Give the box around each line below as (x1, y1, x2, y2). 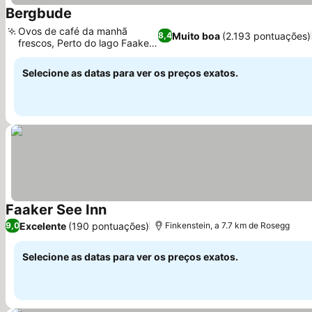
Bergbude (6, 5, 72, 22)
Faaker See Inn (6, 201, 107, 218)
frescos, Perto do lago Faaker (18, 37, 153, 49)
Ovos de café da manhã (18, 25, 127, 37)
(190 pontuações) (68, 219, 149, 232)
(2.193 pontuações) (221, 29, 311, 42)
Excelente (19, 219, 66, 232)
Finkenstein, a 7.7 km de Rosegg (165, 220, 290, 231)
